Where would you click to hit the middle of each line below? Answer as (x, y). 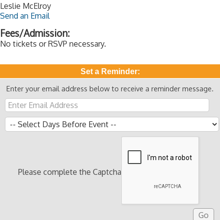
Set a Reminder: (110, 71)
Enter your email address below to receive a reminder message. (110, 88)
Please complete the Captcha (70, 172)
